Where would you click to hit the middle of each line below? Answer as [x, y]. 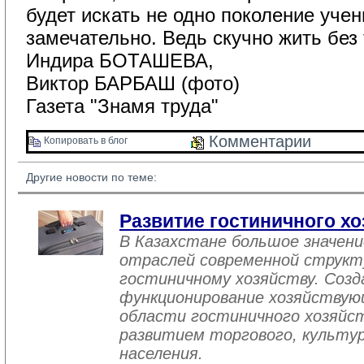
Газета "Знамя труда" [122, 106]
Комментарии [258, 141]
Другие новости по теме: [91, 177]
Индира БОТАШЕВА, [120, 61]
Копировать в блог [84, 141]
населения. [161, 353]
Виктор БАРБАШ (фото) [133, 83]
